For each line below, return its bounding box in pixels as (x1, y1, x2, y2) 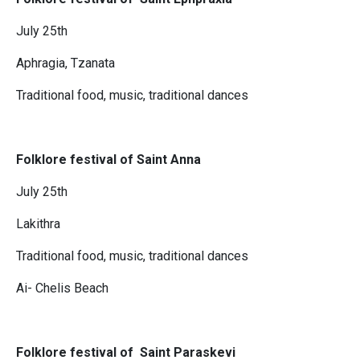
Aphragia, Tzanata (16, 55, 115, 72)
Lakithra (16, 216, 60, 232)
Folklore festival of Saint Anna (16, 152, 201, 168)
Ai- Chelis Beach (16, 280, 108, 297)
